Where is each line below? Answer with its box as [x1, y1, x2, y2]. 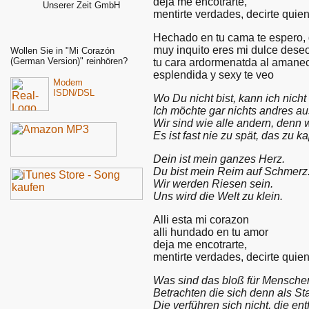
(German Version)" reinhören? [10, 56, 128, 66]
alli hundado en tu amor [153, 226, 268, 238]
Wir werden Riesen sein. [153, 177, 273, 190]
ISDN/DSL [53, 88, 94, 98]
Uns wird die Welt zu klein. [153, 190, 283, 202]
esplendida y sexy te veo [153, 68, 274, 81]
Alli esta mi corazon [153, 213, 249, 226]
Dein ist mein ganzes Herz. [153, 152, 285, 165]
